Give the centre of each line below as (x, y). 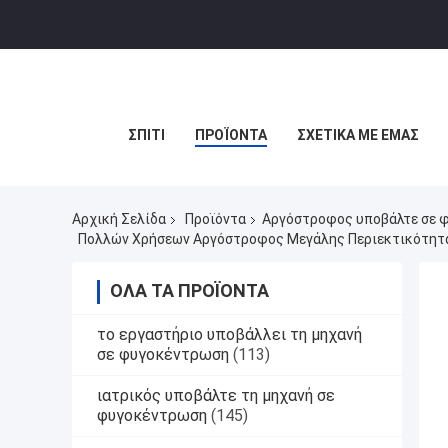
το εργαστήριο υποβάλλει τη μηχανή (229, 334)
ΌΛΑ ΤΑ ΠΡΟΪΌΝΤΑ (189, 290)
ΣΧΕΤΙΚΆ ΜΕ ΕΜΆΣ (357, 135)
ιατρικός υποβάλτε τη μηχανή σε (216, 395)
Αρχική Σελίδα (119, 219)
